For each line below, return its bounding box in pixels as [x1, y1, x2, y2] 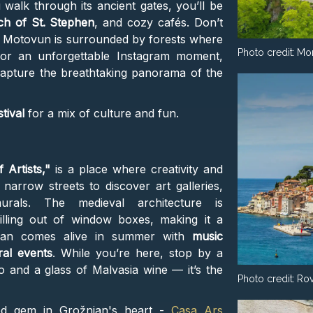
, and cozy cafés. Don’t [94, 15, 223, 30]
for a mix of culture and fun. [24, 106, 180, 121]
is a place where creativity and [54, 162, 223, 177]
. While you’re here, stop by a [52, 246, 223, 261]
